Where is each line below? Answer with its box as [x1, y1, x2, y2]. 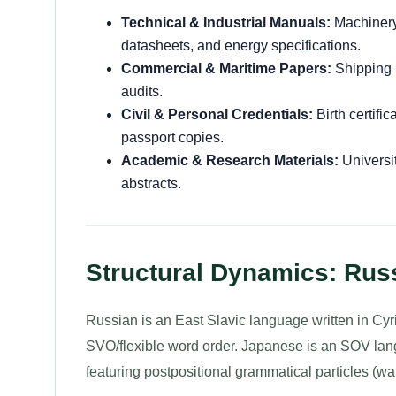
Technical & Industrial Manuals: [121, 15, 331, 30]
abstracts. [121, 176, 181, 191]
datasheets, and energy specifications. [121, 38, 361, 53]
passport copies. [121, 130, 224, 145]
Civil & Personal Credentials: [121, 107, 313, 122]
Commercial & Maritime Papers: [121, 61, 331, 76]
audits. [121, 84, 163, 99]
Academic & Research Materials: [121, 153, 339, 168]
